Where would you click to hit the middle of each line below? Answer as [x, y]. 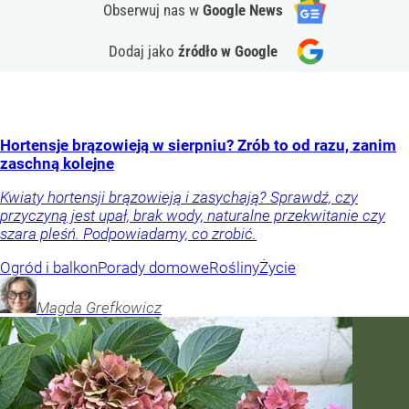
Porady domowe [153, 267]
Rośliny [234, 267]
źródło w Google [228, 51]
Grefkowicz [124, 307]
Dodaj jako [143, 51]
